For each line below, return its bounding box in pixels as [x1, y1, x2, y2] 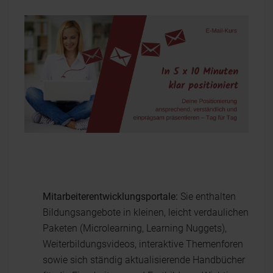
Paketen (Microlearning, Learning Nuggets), [43, 222, 227, 234]
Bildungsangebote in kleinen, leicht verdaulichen [43, 206, 249, 218]
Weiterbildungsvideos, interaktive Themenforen [43, 238, 243, 250]
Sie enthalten [178, 190, 236, 202]
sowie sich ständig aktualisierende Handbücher [43, 253, 245, 266]
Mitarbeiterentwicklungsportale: [43, 190, 178, 202]
